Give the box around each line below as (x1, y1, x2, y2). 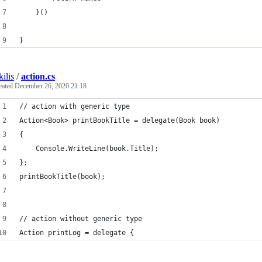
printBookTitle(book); (19, 173, 105, 181)
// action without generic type (19, 215, 142, 223)
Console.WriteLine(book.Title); (19, 144, 158, 153)
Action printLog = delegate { (19, 229, 134, 237)
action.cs (21, 71, 55, 81)
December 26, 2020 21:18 (15, 82, 87, 90)
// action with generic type (19, 102, 130, 111)
